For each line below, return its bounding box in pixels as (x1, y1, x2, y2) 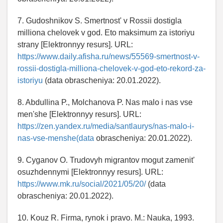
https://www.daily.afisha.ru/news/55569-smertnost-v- (17, 52, 200, 61)
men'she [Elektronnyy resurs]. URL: (17, 110, 141, 118)
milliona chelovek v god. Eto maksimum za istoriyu (17, 28, 195, 37)
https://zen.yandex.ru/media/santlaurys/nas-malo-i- (17, 121, 194, 130)
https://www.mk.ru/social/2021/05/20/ (17, 179, 146, 188)
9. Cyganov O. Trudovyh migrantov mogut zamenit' (17, 155, 195, 164)
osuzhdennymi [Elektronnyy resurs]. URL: (17, 167, 163, 176)
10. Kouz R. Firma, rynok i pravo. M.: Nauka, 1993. (17, 213, 194, 222)
